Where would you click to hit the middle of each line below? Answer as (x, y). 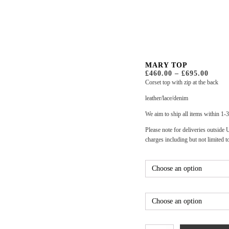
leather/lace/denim (167, 98)
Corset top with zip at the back (182, 82)
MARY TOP (166, 65)
